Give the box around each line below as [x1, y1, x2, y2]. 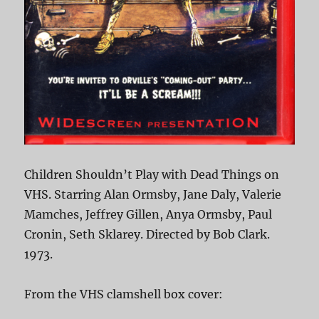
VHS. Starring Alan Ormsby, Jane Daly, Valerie [24, 187, 282, 202]
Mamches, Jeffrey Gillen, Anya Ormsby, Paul [24, 206, 273, 221]
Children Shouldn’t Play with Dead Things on [24, 167, 280, 182]
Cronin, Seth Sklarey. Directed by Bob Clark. [24, 226, 271, 241]
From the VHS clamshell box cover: [24, 286, 224, 301]
